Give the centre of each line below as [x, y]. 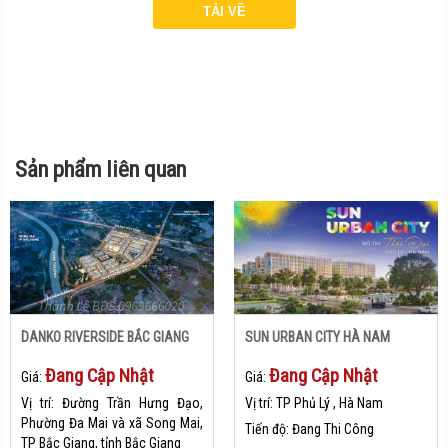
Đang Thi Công [333, 429]
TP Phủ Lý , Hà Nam [329, 403]
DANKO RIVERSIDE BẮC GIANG [109, 337]
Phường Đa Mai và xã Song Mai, [112, 423]
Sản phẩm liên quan [100, 168]
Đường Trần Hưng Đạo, [132, 403]
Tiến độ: [268, 429]
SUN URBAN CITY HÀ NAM [321, 337]
